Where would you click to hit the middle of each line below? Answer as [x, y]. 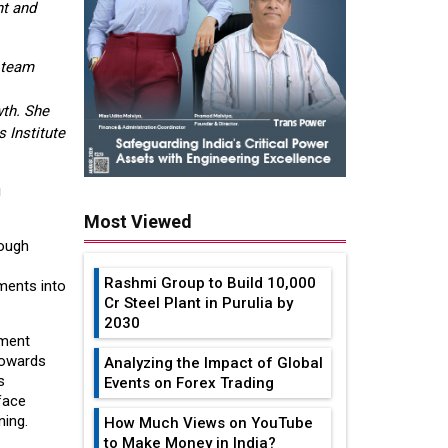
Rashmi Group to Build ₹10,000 [209, 283]
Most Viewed [137, 222]
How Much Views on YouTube [208, 423]
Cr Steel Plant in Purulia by [198, 303]
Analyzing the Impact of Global [213, 363]
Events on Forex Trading [188, 383]
